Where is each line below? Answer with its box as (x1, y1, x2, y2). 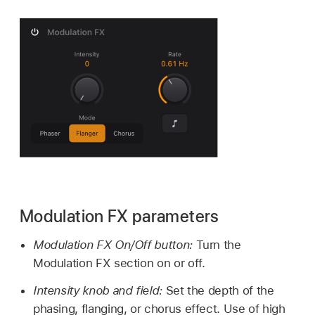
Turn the (195, 238, 241, 252)
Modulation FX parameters (20, 206, 219, 227)
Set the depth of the (165, 283, 274, 297)
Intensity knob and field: (32, 283, 166, 297)
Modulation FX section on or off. (32, 256, 205, 271)
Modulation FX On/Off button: (32, 238, 196, 252)
